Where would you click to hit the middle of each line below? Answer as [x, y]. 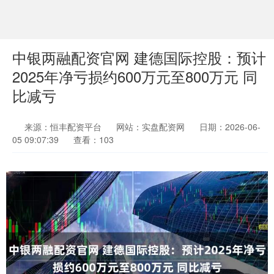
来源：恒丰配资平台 [64, 127]
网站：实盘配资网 [150, 127]
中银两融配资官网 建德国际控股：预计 [139, 57]
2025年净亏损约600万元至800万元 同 [135, 76]
